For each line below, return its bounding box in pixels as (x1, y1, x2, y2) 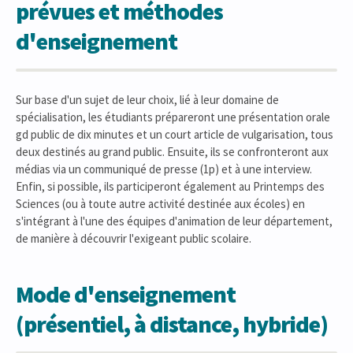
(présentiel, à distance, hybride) (16, 309, 328, 339)
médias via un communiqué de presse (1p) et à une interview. (16, 162, 312, 176)
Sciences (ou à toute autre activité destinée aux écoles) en (16, 196, 305, 211)
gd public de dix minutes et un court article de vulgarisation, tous (16, 127, 333, 142)
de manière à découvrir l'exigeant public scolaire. (16, 231, 251, 246)
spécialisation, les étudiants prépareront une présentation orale (16, 110, 330, 124)
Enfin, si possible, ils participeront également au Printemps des (16, 179, 325, 194)
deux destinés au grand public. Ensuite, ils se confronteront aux (16, 144, 329, 159)
